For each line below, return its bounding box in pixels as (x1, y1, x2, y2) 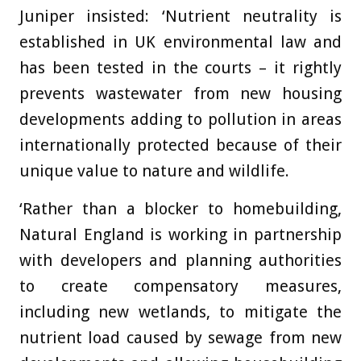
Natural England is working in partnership (19, 224, 342, 244)
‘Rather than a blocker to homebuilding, (19, 198, 342, 218)
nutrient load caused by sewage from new (19, 327, 342, 347)
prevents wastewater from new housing (19, 83, 342, 103)
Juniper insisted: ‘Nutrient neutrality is (19, 6, 342, 26)
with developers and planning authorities (19, 250, 342, 270)
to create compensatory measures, (19, 276, 342, 296)
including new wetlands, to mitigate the (19, 301, 342, 322)
